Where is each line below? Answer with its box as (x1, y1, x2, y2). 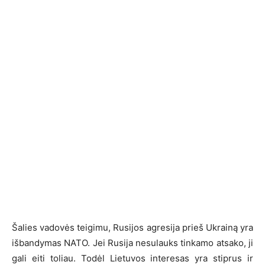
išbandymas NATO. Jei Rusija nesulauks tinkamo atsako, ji (12, 237, 253, 248)
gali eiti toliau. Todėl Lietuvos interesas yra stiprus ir (12, 252, 253, 264)
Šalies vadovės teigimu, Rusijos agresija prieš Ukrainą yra (12, 221, 253, 233)
